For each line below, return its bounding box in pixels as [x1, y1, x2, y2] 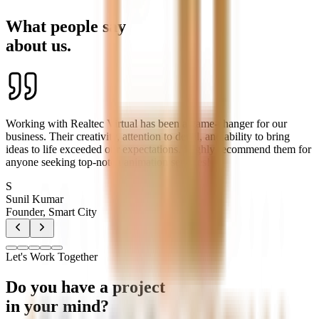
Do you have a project [6, 278, 165, 297]
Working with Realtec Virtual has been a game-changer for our [6, 117, 287, 130]
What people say [6, 16, 126, 36]
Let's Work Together [6, 251, 98, 263]
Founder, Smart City [6, 206, 97, 219]
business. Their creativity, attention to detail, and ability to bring [6, 130, 290, 143]
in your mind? [6, 297, 109, 316]
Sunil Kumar [6, 193, 63, 206]
